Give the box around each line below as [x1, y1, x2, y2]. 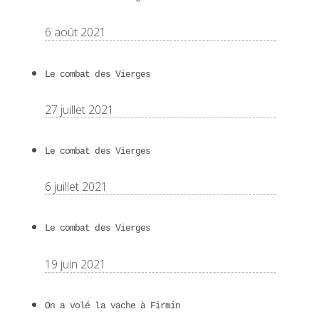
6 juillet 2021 [45, 179, 108, 195]
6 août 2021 [45, 24, 106, 41]
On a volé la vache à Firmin [45, 300, 181, 311]
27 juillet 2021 [45, 101, 114, 117]
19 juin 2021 [45, 256, 106, 272]
